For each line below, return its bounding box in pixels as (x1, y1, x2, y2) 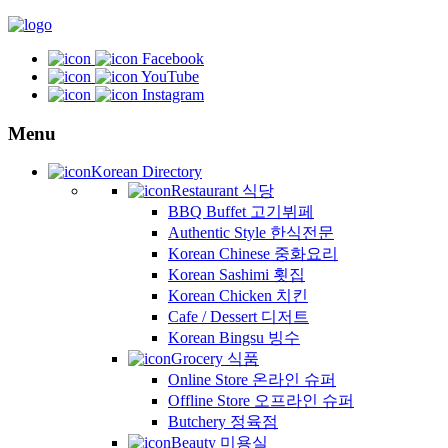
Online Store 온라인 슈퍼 (168, 371, 336, 389)
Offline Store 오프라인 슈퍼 (168, 392, 354, 410)
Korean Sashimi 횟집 (168, 266, 305, 284)
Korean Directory (91, 163, 202, 181)
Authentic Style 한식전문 (168, 224, 334, 242)
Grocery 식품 (171, 350, 259, 368)
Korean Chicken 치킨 (168, 287, 308, 305)
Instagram (142, 86, 204, 103)
